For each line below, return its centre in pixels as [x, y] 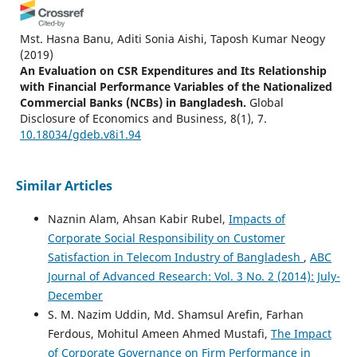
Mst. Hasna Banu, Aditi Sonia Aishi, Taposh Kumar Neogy [172, 38]
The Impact [301, 334]
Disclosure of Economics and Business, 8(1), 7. [143, 118]
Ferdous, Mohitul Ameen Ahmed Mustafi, [159, 334]
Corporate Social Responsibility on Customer [166, 238]
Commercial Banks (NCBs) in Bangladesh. [133, 102]
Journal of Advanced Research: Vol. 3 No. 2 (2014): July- [194, 277]
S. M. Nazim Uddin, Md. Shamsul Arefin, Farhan [175, 315]
